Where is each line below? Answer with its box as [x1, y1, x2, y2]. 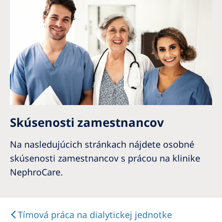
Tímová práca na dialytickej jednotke [18, 209, 172, 221]
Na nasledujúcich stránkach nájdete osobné [10, 138, 194, 151]
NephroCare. [10, 166, 63, 178]
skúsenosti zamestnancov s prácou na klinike [10, 152, 200, 165]
